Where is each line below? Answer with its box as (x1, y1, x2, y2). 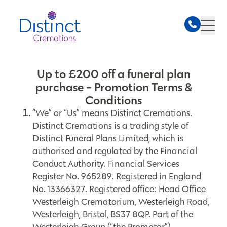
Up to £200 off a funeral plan (36, 66, 191, 81)
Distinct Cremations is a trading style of (32, 120, 188, 131)
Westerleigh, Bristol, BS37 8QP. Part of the (32, 209, 193, 220)
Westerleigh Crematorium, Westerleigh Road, (32, 196, 209, 207)
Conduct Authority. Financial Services (32, 158, 179, 169)
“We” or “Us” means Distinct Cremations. (32, 107, 192, 119)
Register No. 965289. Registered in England (32, 171, 201, 182)
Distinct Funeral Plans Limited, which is (32, 133, 183, 144)
